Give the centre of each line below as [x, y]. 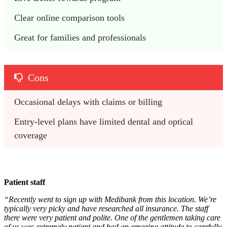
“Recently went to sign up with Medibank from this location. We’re [110, 200]
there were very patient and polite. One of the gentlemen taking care [112, 218]
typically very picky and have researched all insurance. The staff [106, 209]
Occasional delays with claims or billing [88, 102]
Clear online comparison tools [69, 18]
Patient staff [25, 182]
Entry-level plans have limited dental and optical [104, 122]
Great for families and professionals [80, 38]
